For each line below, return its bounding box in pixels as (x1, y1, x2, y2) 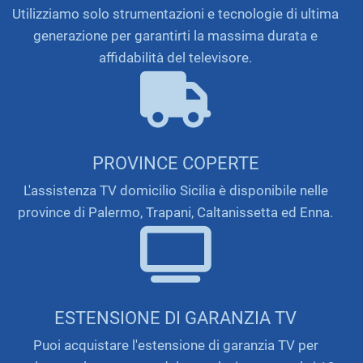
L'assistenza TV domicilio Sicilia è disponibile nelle (23, 181, 328, 199)
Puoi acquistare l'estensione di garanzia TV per (32, 337, 318, 354)
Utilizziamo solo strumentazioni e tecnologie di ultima (12, 5, 339, 22)
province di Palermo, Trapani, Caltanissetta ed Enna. (18, 203, 333, 220)
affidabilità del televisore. (99, 49, 252, 66)
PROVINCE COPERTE (92, 152, 259, 173)
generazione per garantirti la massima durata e (33, 27, 318, 44)
